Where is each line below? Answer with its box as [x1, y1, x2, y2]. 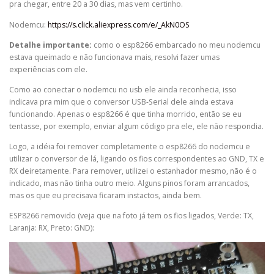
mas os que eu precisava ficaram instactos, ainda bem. [9, 190, 202, 201]
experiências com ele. [9, 64, 87, 75]
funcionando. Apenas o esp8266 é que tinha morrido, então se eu [9, 108, 242, 119]
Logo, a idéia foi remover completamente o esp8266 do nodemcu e [9, 141, 250, 152]
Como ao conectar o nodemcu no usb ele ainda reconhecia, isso [9, 84, 237, 95]
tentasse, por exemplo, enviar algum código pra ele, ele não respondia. [9, 120, 264, 131]
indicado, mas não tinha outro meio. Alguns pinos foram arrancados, [9, 177, 250, 188]
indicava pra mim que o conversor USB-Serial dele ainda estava [9, 96, 234, 107]
